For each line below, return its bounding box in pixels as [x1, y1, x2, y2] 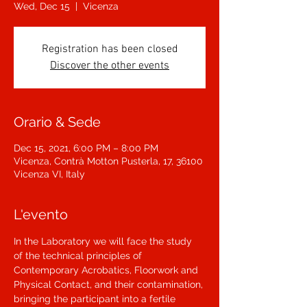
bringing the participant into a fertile [14, 293, 178, 304]
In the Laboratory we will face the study [14, 236, 195, 247]
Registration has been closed [41, 42, 178, 56]
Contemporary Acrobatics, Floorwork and [14, 265, 201, 275]
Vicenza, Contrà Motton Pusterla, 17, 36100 [14, 156, 203, 167]
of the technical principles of [14, 250, 145, 261]
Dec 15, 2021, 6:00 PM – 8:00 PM [14, 143, 158, 153]
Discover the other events [50, 59, 169, 73]
